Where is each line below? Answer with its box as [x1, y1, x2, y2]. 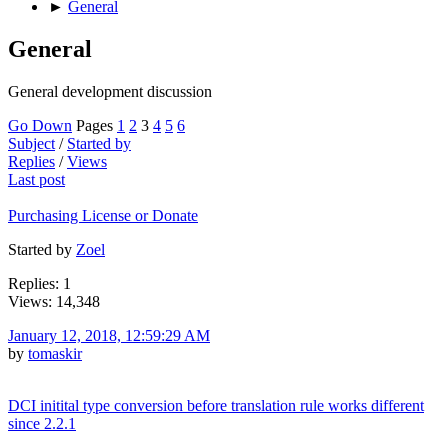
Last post [8, 170, 65, 188]
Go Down [8, 116, 72, 134]
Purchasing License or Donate [8, 206, 198, 224]
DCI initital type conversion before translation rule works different [8, 396, 424, 414]
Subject [8, 134, 55, 152]
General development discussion [8, 82, 212, 100]
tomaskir [28, 344, 82, 362]
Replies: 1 [8, 274, 71, 292]
